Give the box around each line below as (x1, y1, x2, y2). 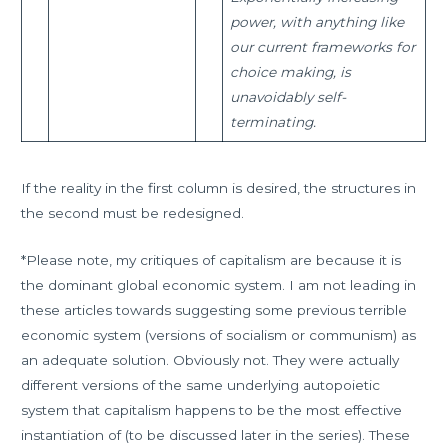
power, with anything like (229, 13, 404, 30)
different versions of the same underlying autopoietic (21, 376, 381, 393)
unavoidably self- (229, 88, 346, 105)
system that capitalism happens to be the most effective (21, 401, 403, 418)
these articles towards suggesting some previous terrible (21, 301, 408, 318)
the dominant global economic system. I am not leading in (21, 276, 417, 293)
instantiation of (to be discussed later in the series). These (21, 426, 411, 443)
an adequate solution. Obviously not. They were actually (21, 351, 400, 368)
